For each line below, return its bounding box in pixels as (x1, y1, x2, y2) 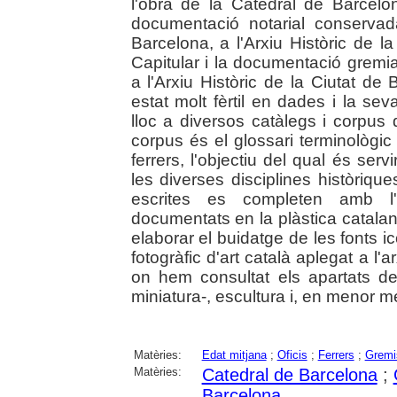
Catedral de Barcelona (201, 365, 378, 385)
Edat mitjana (201, 348, 267, 362)
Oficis (276, 348, 307, 362)
